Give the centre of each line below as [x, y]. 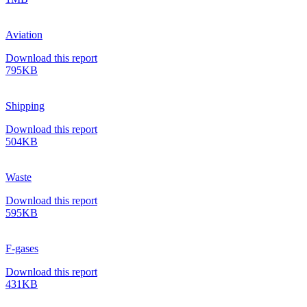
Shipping [25, 106]
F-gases [22, 248]
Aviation [24, 34]
